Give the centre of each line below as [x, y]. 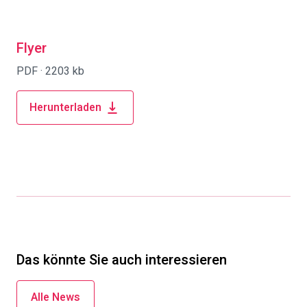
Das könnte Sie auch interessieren [122, 260]
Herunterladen [65, 108]
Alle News [56, 297]
